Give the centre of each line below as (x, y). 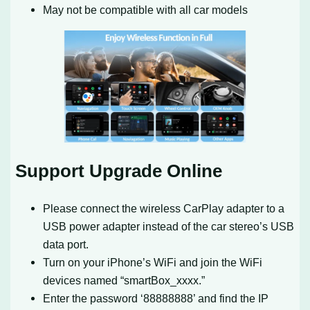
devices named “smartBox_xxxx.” (124, 281)
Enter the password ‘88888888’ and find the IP (156, 299)
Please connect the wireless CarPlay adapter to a (164, 209)
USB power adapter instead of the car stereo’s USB (169, 227)
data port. (66, 245)
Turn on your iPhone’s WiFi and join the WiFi (153, 263)
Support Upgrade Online (119, 171)
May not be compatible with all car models (146, 10)
